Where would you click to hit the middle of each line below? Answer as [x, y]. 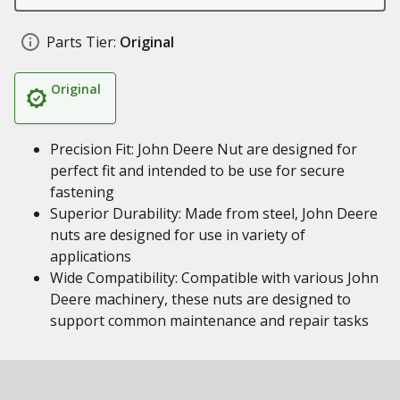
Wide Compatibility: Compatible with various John [214, 278]
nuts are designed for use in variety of [178, 235]
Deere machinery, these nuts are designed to [200, 299]
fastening [82, 192]
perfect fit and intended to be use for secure [197, 171]
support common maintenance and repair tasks [209, 321]
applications [91, 256]
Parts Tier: [81, 42]
